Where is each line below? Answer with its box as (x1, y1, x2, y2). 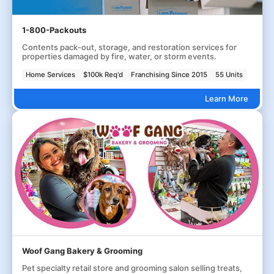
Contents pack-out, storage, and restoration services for (21, 42, 237, 52)
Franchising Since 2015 (131, 70, 208, 79)
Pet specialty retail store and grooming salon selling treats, (21, 262, 242, 273)
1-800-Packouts (21, 24, 86, 35)
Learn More (204, 93, 248, 103)
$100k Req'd (83, 70, 124, 79)
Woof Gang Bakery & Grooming (21, 245, 143, 256)
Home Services (26, 70, 76, 79)
